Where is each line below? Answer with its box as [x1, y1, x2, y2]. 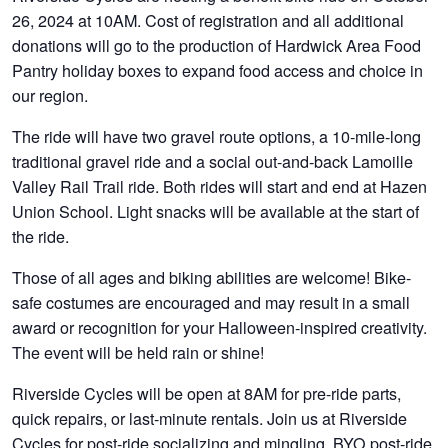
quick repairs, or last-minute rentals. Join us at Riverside [12, 405, 408, 430]
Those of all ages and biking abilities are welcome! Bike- [12, 264, 412, 289]
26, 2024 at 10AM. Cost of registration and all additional [12, 7, 405, 32]
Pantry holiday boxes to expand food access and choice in [12, 57, 424, 82]
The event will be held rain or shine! [12, 339, 265, 364]
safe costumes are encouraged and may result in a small [12, 289, 411, 314]
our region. [12, 82, 89, 107]
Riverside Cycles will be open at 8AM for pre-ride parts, [12, 380, 402, 405]
